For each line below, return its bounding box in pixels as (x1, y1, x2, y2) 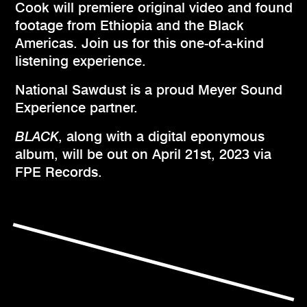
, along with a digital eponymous (58, 128, 265, 145)
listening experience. (15, 53, 146, 70)
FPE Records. (15, 164, 102, 181)
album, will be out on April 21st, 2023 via (15, 146, 271, 163)
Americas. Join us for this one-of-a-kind (15, 35, 264, 52)
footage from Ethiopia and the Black (15, 17, 244, 34)
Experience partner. (15, 99, 138, 116)
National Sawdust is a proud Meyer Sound (15, 82, 282, 99)
